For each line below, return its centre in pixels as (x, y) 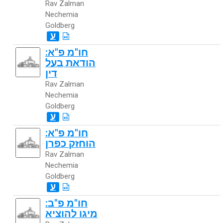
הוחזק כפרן (70, 144)
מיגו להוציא (71, 214)
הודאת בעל (70, 63)
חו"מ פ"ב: (66, 203)
